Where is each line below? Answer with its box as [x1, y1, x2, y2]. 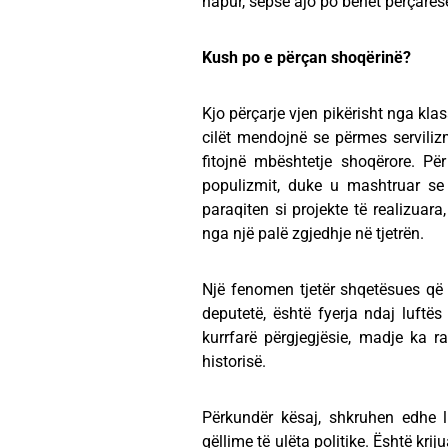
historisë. [202, 352, 266, 371]
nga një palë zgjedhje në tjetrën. [202, 224, 424, 243]
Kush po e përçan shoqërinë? [202, 48, 411, 67]
